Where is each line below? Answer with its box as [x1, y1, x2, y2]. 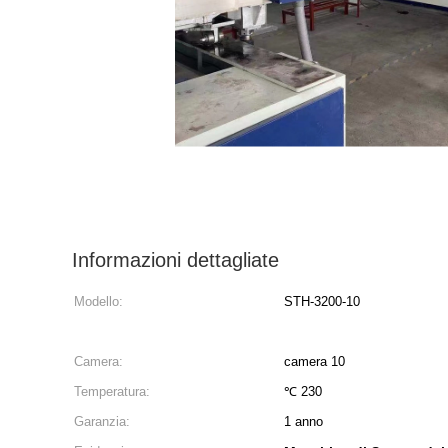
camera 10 [284, 354, 345, 369]
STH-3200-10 [284, 294, 360, 309]
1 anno [284, 414, 323, 429]
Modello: [74, 294, 123, 309]
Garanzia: [74, 414, 130, 429]
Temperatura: [74, 384, 150, 399]
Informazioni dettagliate [72, 249, 279, 271]
